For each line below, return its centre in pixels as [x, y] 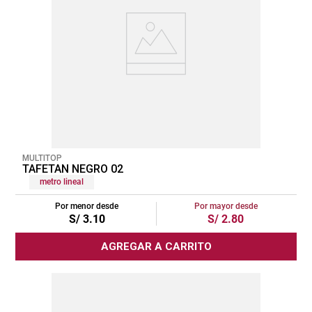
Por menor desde [87, 206]
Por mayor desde [226, 206]
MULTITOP [42, 158]
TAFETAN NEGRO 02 [73, 169]
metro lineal [62, 181]
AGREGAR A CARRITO [156, 246]
